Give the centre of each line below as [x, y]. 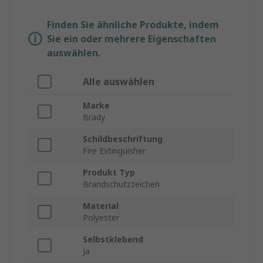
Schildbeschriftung [123, 139]
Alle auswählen [119, 82]
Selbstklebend [113, 240]
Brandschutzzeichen [121, 184]
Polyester [101, 218]
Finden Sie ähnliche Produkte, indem [133, 25]
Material [101, 206]
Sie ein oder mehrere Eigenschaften [131, 39]
